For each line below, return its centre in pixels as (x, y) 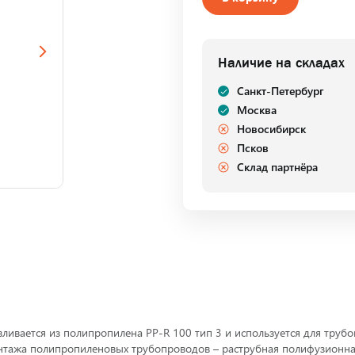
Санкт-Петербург (281, 91)
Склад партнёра (277, 167)
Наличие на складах (281, 63)
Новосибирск (271, 129)
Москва (257, 110)
